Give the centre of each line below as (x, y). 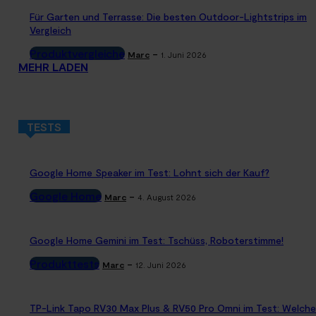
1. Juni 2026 (184, 55)
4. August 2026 (167, 197)
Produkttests (65, 264)
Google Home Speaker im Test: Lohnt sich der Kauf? (150, 173)
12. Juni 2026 (161, 265)
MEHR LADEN (53, 67)
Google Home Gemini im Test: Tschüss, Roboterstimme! (157, 241)
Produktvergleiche (77, 54)
